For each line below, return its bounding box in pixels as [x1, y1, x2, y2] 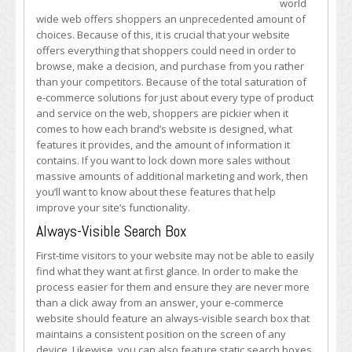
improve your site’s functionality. [36, 200, 190, 214]
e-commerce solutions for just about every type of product [36, 90, 313, 104]
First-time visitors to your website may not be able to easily [36, 248, 314, 262]
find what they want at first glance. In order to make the [36, 264, 299, 278]
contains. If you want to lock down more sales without [36, 153, 290, 167]
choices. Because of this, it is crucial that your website [36, 27, 290, 42]
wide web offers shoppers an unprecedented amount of [36, 12, 306, 26]
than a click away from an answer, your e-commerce [36, 295, 284, 310]
